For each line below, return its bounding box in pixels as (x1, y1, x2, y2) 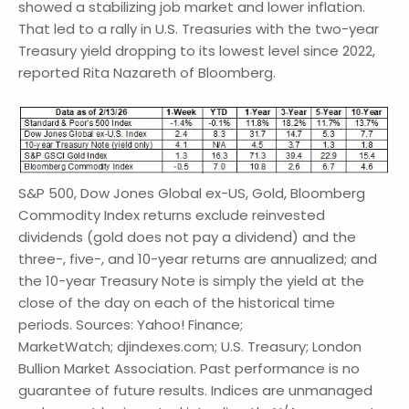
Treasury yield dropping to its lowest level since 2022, (18, 41, 376, 61)
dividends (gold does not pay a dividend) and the (18, 227, 357, 247)
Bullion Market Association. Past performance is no (18, 359, 361, 379)
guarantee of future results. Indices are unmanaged (18, 381, 373, 401)
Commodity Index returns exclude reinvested (18, 205, 326, 225)
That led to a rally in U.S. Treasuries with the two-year (18, 19, 380, 39)
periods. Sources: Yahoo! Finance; (18, 315, 244, 335)
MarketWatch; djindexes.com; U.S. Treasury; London (18, 337, 362, 357)
